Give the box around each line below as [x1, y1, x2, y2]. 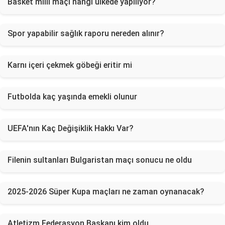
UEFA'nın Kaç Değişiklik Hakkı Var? [8, 124, 134, 133]
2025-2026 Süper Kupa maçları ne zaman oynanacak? [8, 187, 204, 196]
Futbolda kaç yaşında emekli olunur [8, 92, 137, 101]
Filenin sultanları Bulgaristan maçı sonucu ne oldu [8, 155, 192, 165]
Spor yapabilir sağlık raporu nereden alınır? [8, 29, 164, 38]
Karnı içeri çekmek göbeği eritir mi [8, 60, 132, 70]
